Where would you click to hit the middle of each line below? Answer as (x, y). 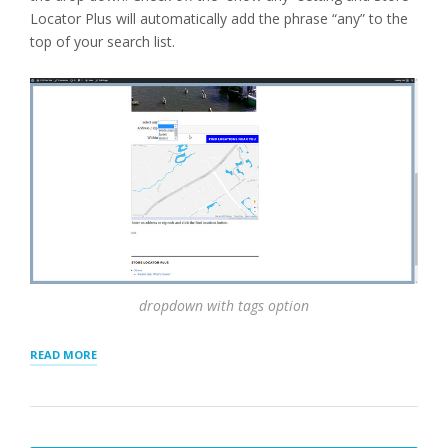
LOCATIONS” (132, 389)
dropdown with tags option (224, 305)
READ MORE (63, 354)
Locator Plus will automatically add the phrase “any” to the (219, 18)
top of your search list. (102, 41)
